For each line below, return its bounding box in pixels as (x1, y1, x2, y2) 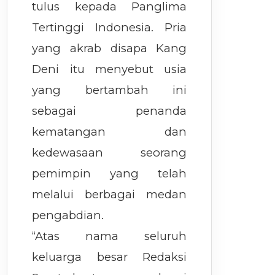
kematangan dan (32, 125, 187, 139)
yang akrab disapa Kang (32, 41, 187, 55)
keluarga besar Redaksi (32, 250, 187, 264)
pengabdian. (32, 208, 104, 222)
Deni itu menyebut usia (32, 62, 187, 76)
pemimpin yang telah (32, 166, 187, 180)
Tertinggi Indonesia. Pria (32, 20, 187, 34)
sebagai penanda (32, 104, 187, 118)
